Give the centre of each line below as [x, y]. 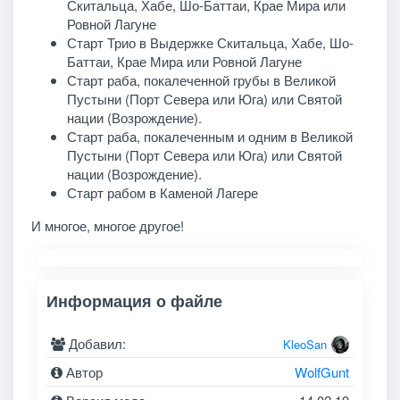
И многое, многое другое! [107, 225]
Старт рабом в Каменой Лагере [162, 192]
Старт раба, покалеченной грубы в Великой [201, 79]
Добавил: [96, 344]
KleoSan [304, 345]
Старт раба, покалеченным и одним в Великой [209, 136]
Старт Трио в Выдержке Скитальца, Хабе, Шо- [210, 42]
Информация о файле [135, 300]
